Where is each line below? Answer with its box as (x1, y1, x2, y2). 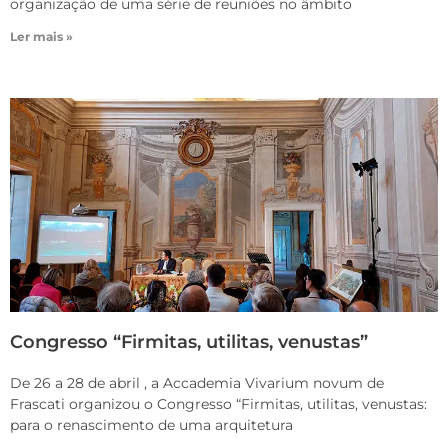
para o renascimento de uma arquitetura (10, 416, 293, 435)
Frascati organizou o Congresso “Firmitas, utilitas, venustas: (10, 395, 427, 414)
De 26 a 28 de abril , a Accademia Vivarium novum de (10, 374, 384, 393)
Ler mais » (10, 29, 73, 45)
